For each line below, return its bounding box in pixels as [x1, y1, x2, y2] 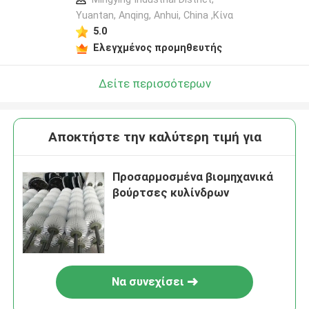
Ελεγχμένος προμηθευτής [92, 41, 222, 53]
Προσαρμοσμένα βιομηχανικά [112, 170, 274, 184]
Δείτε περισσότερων [98, 76, 211, 90]
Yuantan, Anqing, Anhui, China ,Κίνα [75, 10, 233, 21]
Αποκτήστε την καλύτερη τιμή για [48, 129, 261, 146]
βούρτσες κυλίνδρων [112, 186, 230, 200]
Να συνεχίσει [111, 275, 184, 289]
